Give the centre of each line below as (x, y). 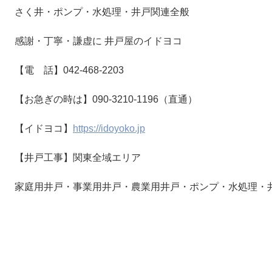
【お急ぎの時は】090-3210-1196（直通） (106, 99)
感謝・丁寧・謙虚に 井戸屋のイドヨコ (98, 41)
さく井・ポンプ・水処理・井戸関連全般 (103, 12)
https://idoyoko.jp (109, 128)
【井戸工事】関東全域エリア (78, 158)
